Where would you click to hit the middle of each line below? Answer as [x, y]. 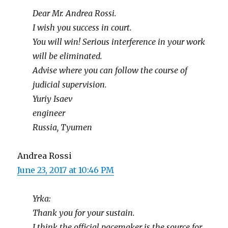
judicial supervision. [70, 84]
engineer [49, 113]
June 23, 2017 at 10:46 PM [66, 170]
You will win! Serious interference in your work [119, 41]
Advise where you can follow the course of [110, 70]
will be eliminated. [68, 56]
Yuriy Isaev [53, 98]
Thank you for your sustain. [84, 212]
